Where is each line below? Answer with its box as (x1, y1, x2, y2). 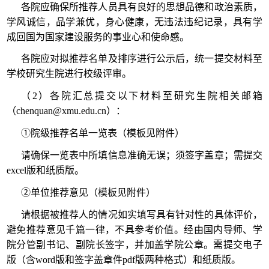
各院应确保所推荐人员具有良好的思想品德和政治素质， (20, 1, 262, 12)
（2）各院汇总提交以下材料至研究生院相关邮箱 (20, 91, 262, 101)
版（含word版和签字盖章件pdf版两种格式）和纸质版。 (7, 254, 241, 265)
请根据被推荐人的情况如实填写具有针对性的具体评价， (20, 209, 262, 220)
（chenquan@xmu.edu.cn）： (7, 106, 126, 116)
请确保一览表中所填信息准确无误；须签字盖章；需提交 (20, 150, 262, 160)
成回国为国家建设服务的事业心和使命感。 (7, 31, 190, 42)
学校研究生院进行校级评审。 (7, 68, 132, 79)
